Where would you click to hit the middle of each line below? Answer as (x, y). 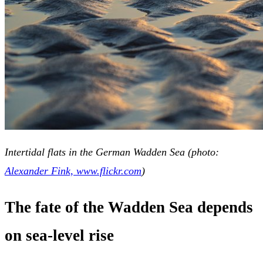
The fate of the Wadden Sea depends (129, 208)
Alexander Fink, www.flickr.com (73, 171)
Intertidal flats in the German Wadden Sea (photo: (112, 152)
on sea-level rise (59, 236)
